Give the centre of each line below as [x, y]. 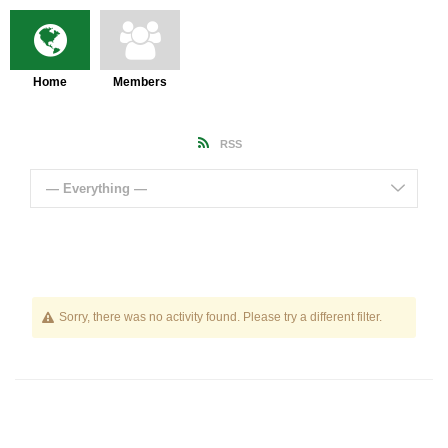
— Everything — [96, 189]
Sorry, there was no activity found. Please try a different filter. [220, 317]
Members [140, 82]
